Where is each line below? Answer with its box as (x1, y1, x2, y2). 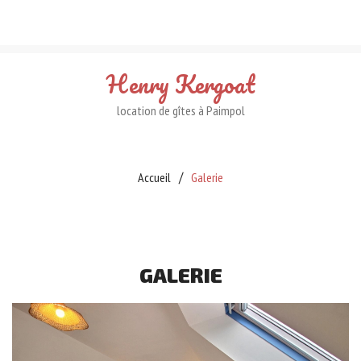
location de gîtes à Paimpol (116, 102, 245, 118)
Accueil (138, 169, 171, 185)
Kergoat (175, 65, 255, 103)
